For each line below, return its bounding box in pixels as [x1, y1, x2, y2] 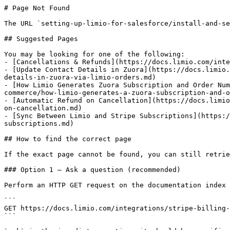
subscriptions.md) [4, 120, 74, 127]
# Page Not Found [4, 4, 70, 12]
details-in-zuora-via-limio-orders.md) [4, 73, 156, 81]
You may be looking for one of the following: [4, 50, 185, 58]
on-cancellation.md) [4, 104, 82, 112]
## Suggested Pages [4, 35, 78, 43]
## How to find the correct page [4, 135, 131, 143]
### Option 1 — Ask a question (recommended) [4, 166, 181, 174]
